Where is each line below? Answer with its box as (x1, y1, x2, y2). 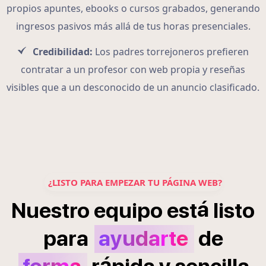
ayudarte (98, 226, 188, 252)
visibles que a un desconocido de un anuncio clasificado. (7, 81, 259, 94)
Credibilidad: (33, 45, 93, 59)
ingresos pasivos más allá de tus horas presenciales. (15, 20, 251, 33)
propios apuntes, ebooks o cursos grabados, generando (6, 2, 260, 15)
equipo (94, 198, 163, 224)
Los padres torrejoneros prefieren (93, 45, 249, 59)
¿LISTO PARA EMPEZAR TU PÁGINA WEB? (47, 176, 222, 189)
